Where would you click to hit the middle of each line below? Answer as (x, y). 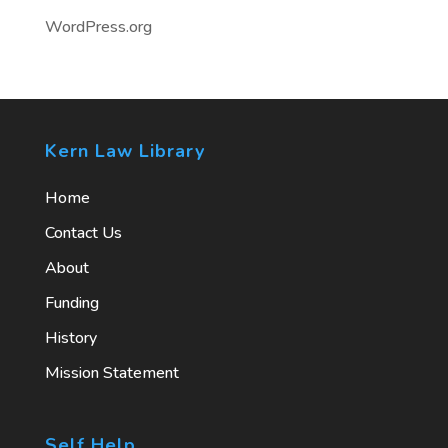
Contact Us (83, 233)
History (70, 338)
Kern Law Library (124, 151)
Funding (71, 303)
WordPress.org (98, 27)
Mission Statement (111, 373)
